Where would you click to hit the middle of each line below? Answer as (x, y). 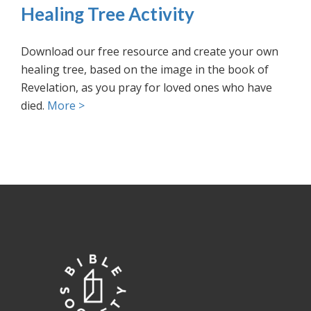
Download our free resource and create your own (150, 52)
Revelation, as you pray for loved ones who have (146, 88)
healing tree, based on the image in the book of (145, 70)
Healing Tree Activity (108, 14)
